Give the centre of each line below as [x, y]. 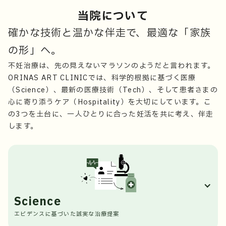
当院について [113, 16]
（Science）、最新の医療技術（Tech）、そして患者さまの [113, 90]
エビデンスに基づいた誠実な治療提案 [67, 214]
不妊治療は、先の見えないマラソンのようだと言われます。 [112, 66]
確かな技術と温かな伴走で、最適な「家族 [110, 33]
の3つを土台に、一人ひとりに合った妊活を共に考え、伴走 [111, 114]
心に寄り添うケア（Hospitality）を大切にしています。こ [110, 102]
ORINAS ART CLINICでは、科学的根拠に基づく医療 [102, 78]
